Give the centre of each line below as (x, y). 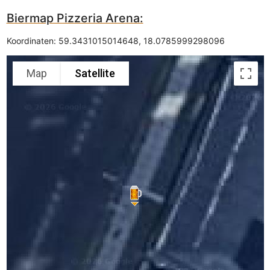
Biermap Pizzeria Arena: (75, 18)
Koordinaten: (32, 40)
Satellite (95, 73)
